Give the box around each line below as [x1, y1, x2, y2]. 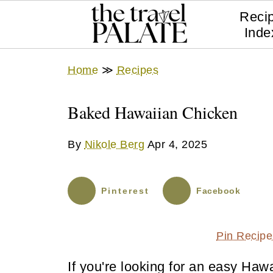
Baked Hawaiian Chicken [68, 101, 238, 124]
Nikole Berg [84, 138, 144, 151]
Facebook [196, 186, 241, 196]
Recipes [116, 64, 158, 76]
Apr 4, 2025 [147, 138, 207, 151]
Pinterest [101, 186, 149, 196]
